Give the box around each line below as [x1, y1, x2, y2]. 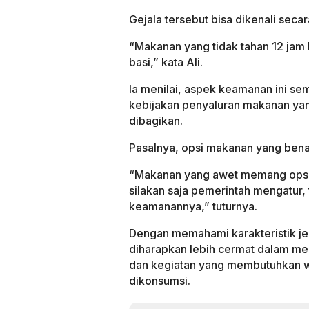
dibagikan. [129, 113, 183, 128]
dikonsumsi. [129, 273, 190, 288]
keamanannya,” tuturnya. [129, 199, 257, 213]
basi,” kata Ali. [129, 54, 203, 69]
